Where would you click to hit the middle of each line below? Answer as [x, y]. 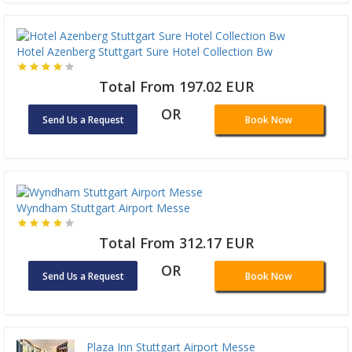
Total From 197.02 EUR [176, 87]
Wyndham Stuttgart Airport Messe [103, 207]
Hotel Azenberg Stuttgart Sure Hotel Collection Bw [145, 52]
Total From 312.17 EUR [176, 242]
